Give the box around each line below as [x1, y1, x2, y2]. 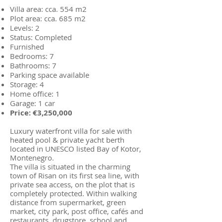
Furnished [10, 42, 44, 52]
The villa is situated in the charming [10, 162, 130, 171]
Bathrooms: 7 [10, 60, 56, 70]
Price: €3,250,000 [10, 108, 74, 118]
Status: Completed [10, 32, 72, 42]
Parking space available [10, 70, 89, 80]
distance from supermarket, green [10, 197, 126, 207]
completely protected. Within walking [10, 188, 137, 198]
